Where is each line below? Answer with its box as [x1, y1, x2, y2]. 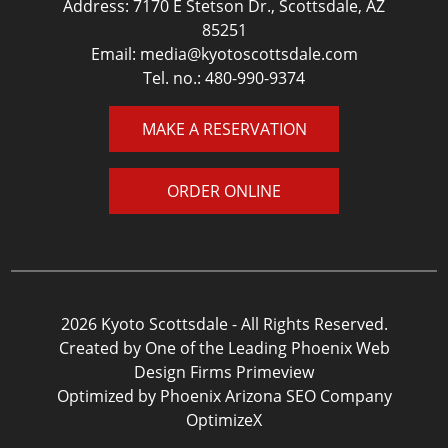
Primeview [236, 361, 314, 383]
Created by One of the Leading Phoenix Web [58, 337, 390, 359]
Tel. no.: [143, 67, 205, 89]
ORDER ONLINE [167, 180, 281, 202]
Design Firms [134, 361, 236, 383]
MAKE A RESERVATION [141, 118, 307, 140]
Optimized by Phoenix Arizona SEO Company [56, 385, 392, 407]
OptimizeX [186, 409, 262, 431]
